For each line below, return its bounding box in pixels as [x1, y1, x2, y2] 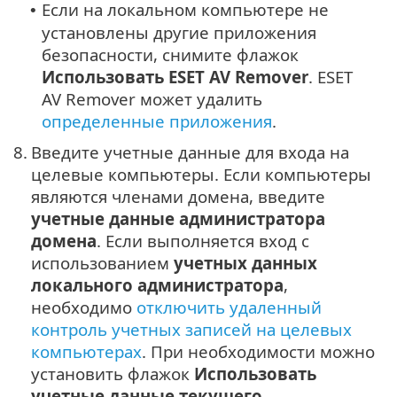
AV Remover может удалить [42, 87, 262, 110]
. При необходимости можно [142, 339, 375, 362]
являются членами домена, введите [31, 184, 325, 207]
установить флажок [31, 362, 194, 385]
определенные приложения [42, 109, 272, 132]
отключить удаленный [136, 295, 322, 318]
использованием [31, 251, 174, 274]
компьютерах [31, 339, 142, 362]
